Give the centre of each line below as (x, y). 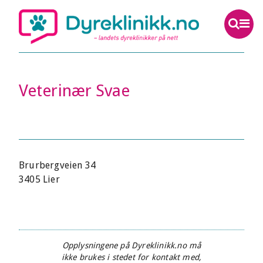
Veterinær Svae (75, 91)
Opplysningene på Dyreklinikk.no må (131, 245)
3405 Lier (39, 179)
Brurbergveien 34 (58, 165)
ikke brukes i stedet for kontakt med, (131, 257)
